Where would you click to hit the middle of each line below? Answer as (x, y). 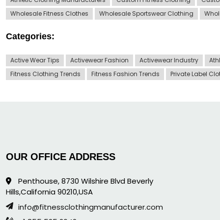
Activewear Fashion (99, 60)
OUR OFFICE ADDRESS (61, 156)
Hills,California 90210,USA (49, 192)
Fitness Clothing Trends (45, 74)
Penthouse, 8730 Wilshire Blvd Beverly (85, 181)
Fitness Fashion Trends (125, 74)
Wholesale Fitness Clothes (49, 13)
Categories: (30, 36)
